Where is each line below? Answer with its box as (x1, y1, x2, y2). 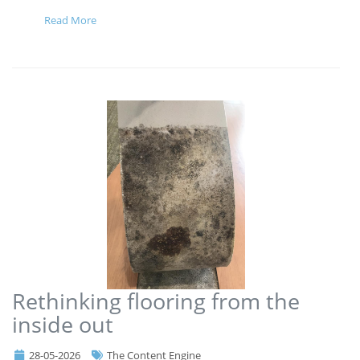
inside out (12, 309, 113, 339)
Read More (44, 12, 96, 27)
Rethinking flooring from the (12, 285, 300, 316)
